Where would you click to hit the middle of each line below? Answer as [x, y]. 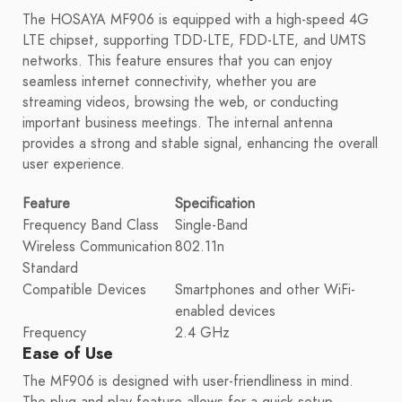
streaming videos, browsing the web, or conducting [180, 103]
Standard [50, 269]
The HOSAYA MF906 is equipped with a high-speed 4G [196, 20]
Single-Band [211, 226]
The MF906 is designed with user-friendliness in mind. [188, 382]
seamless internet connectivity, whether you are [170, 82]
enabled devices [225, 312]
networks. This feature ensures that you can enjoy [177, 61]
